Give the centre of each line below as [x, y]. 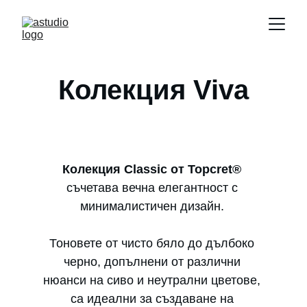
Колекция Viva [153, 90]
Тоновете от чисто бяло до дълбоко [153, 243]
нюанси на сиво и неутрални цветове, [153, 280]
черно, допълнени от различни [153, 262]
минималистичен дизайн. [153, 206]
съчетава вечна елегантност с [153, 188]
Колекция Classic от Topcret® [152, 169]
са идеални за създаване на [153, 299]
